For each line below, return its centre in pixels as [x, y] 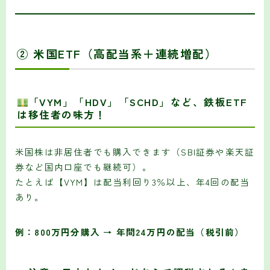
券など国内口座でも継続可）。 [83, 166]
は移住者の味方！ [61, 114]
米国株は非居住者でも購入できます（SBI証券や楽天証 [135, 151]
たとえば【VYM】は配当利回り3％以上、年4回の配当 [133, 181]
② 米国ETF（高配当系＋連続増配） [117, 54]
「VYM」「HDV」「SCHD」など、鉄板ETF [138, 102]
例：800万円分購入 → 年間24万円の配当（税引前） [130, 231]
